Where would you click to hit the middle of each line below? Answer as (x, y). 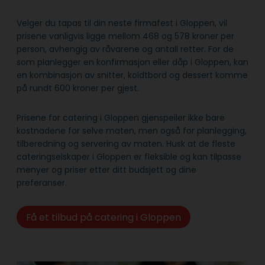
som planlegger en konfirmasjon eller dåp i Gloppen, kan (132, 62)
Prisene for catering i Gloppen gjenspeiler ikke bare (121, 118)
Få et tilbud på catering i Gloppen (103, 217)
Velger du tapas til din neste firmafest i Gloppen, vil (122, 23)
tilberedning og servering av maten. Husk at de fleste (126, 144)
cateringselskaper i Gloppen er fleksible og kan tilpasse (129, 157)
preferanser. (43, 183)
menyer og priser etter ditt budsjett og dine (106, 170)
